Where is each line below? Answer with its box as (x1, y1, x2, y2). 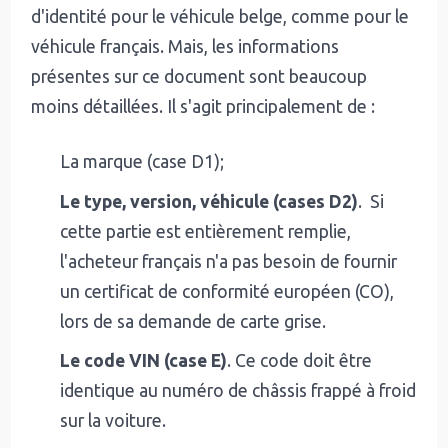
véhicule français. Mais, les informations (31, 36, 340, 56)
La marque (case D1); (60, 152, 224, 172)
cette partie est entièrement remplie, (60, 221, 351, 241)
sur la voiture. (60, 411, 166, 431)
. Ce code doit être (227, 351, 372, 371)
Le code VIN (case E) (60, 351, 227, 371)
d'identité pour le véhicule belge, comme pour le (31, 6, 410, 26)
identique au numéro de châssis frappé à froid (60, 381, 416, 401)
